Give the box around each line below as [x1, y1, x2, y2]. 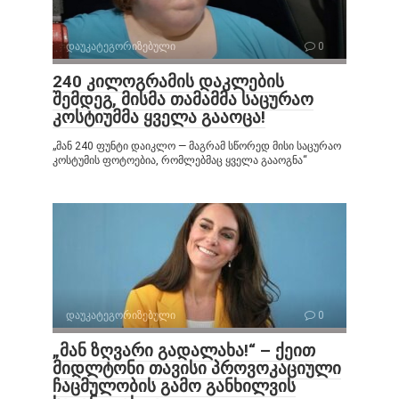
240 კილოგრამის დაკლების [53, 71, 284, 93]
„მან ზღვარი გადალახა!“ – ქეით [53, 340, 315, 362]
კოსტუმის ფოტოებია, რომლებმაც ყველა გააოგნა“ [53, 154, 307, 167]
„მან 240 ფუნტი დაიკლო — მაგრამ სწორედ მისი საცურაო [53, 140, 341, 153]
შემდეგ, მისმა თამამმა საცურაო [53, 89, 313, 110]
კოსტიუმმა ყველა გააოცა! [53, 107, 265, 128]
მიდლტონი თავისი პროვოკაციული [53, 358, 341, 379]
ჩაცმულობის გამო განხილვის [53, 376, 296, 397]
